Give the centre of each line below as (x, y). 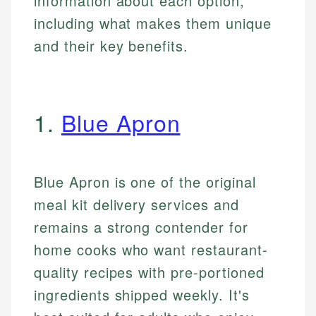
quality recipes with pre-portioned (149, 272)
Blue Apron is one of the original (145, 182)
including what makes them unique (153, 23)
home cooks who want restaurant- (151, 250)
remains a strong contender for (141, 227)
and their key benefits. (111, 46)
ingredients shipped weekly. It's (142, 295)
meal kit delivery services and (136, 205)
